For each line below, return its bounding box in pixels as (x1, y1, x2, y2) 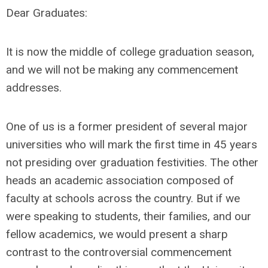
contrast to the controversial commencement (6, 245, 232, 259)
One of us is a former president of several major (6, 120, 248, 133)
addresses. (6, 81, 62, 95)
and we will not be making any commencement (6, 63, 238, 77)
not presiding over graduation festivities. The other (6, 156, 258, 169)
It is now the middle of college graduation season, (6, 45, 254, 59)
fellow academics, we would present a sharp (6, 227, 228, 241)
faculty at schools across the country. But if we (6, 191, 240, 205)
